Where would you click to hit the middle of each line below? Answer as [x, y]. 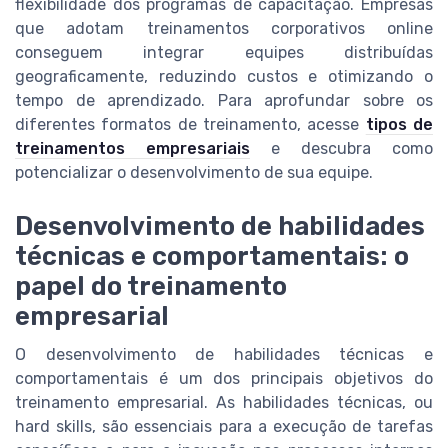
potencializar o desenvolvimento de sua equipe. [194, 173]
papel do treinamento [151, 286]
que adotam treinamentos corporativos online [224, 29]
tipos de [399, 125]
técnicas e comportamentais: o [212, 256]
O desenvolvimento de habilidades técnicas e [224, 355]
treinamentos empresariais [132, 149]
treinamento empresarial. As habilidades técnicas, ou [224, 403]
